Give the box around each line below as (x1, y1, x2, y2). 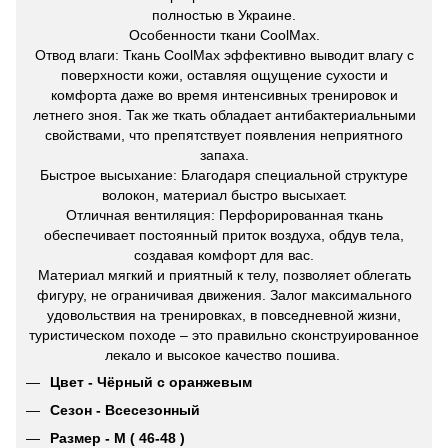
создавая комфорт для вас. (134, 246, 314, 263)
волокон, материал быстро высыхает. (101, 186, 347, 203)
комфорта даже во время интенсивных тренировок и (50, 86, 398, 103)
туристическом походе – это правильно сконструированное (29, 326, 419, 343)
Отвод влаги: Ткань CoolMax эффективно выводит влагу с (34, 46, 414, 63)
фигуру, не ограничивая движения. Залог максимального (36, 286, 412, 303)
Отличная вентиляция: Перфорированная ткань (65, 206, 383, 223)
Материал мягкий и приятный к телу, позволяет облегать (37, 266, 411, 283)
